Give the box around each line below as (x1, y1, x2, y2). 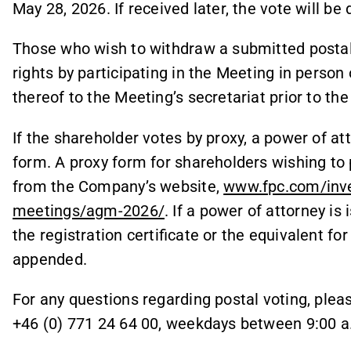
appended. (13, 249, 87, 269)
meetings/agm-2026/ (13, 201, 165, 220)
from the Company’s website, (13, 176, 224, 196)
